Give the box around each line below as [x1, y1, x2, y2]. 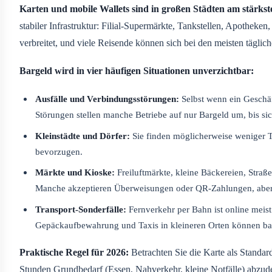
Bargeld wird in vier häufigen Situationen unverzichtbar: [19, 65, 254, 76]
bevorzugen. [35, 146, 83, 157]
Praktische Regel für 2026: [19, 247, 129, 258]
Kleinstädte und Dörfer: [35, 130, 131, 141]
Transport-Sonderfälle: [35, 203, 127, 214]
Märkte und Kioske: [35, 167, 115, 178]
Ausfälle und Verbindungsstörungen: [35, 93, 180, 104]
